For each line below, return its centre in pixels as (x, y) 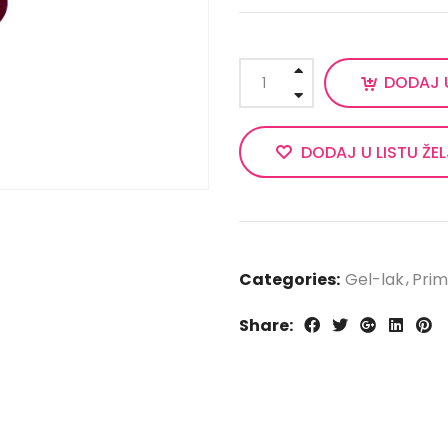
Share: (266, 325)
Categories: (289, 279)
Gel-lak (374, 279)
